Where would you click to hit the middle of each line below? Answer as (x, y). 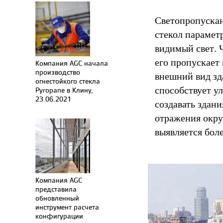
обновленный (57, 198)
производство (58, 72)
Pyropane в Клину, (64, 90)
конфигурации (59, 216)
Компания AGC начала (72, 63)
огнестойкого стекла (68, 81)
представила (56, 189)
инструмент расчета (67, 207)
